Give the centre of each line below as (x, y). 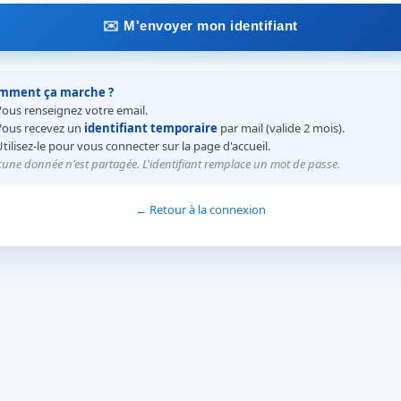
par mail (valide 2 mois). (281, 128)
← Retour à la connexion (200, 209)
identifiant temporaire (151, 128)
